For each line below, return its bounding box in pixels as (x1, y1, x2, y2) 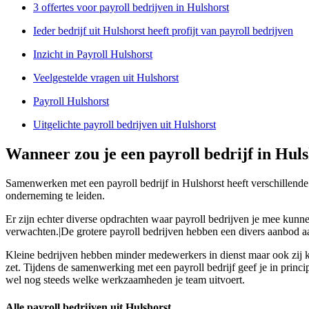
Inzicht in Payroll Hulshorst (33, 48, 152, 61)
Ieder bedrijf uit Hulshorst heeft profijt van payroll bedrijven (33, 25, 293, 37)
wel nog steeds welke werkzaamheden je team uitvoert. (6, 274, 245, 286)
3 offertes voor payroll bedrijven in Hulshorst (33, 1, 229, 14)
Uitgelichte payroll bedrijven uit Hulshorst (33, 119, 216, 131)
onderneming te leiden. (6, 190, 105, 202)
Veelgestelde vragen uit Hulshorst (33, 72, 179, 84)
